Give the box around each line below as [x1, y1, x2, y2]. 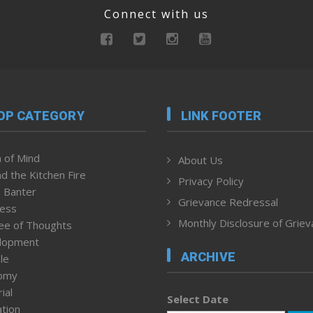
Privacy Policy [178, 174, 244, 189]
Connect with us [104, 6, 209, 22]
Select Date [167, 291, 228, 306]
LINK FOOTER [181, 108, 262, 124]
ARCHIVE [181, 249, 235, 264]
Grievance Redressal [178, 195, 278, 210]
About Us [178, 153, 223, 168]
